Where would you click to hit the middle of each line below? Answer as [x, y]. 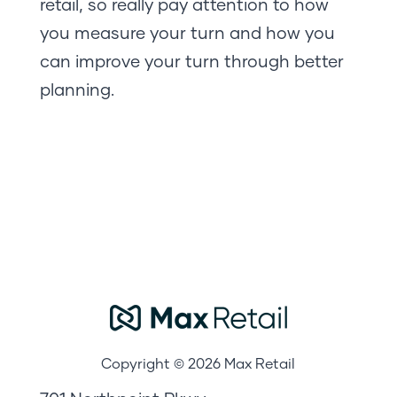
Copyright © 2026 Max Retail [198, 362]
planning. [77, 89]
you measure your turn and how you [187, 32]
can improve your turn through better [191, 60]
